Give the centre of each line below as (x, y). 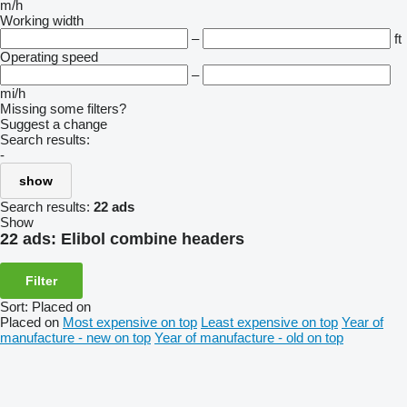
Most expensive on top (130, 322)
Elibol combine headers (153, 239)
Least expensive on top (269, 322)
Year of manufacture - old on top (249, 337)
